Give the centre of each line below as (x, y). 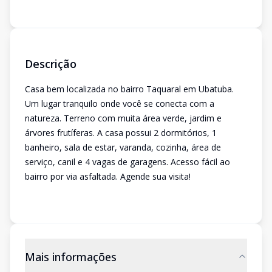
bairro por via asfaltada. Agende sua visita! (108, 176)
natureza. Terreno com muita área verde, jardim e (123, 118)
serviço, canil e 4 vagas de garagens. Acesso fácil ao (127, 162)
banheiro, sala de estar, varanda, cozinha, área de (123, 147)
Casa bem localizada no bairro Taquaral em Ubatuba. (129, 89)
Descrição (51, 64)
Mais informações (71, 257)
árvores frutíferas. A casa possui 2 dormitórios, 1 (121, 133)
